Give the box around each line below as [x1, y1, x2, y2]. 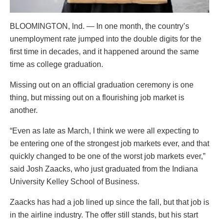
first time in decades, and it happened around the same [10, 47, 199, 56]
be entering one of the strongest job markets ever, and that [10, 139, 209, 148]
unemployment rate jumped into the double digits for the [10, 35, 201, 44]
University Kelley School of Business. [10, 177, 139, 186]
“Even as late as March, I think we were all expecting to [10, 127, 199, 135]
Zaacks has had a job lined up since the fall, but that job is [10, 198, 209, 207]
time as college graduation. [10, 60, 103, 69]
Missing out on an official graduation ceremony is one [10, 81, 194, 89]
